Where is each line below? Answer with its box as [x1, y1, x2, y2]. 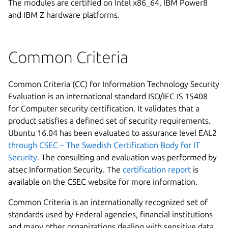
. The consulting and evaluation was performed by [37, 152, 217, 162]
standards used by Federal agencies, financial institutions [8, 209, 213, 219]
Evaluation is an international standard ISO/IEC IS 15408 [8, 91, 208, 101]
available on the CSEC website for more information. [8, 177, 197, 186]
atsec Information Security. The [8, 164, 123, 174]
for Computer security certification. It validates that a [8, 103, 199, 113]
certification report [123, 164, 191, 174]
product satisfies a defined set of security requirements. [8, 116, 211, 125]
